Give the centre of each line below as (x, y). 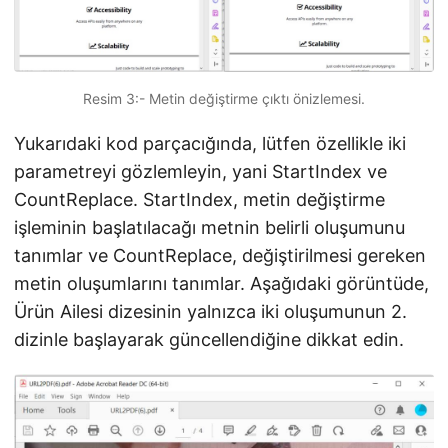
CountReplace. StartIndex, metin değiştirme (199, 200)
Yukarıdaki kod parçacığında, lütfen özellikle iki (210, 144)
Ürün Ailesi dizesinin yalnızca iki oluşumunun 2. (210, 312)
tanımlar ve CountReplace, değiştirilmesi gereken (220, 256)
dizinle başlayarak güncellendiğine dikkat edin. (209, 340)
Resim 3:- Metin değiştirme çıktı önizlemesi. (224, 99)
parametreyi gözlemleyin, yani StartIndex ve (200, 172)
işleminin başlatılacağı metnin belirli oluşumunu (209, 228)
